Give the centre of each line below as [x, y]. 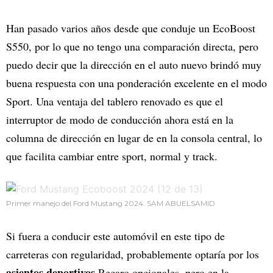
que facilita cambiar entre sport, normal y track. [112, 156]
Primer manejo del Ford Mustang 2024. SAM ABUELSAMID [111, 203]
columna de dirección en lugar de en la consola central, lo [134, 137]
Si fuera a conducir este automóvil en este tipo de [115, 236]
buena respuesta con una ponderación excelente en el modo [136, 83]
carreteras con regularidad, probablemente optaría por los [133, 254]
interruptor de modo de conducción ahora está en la [120, 119]
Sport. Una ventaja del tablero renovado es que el [115, 101]
